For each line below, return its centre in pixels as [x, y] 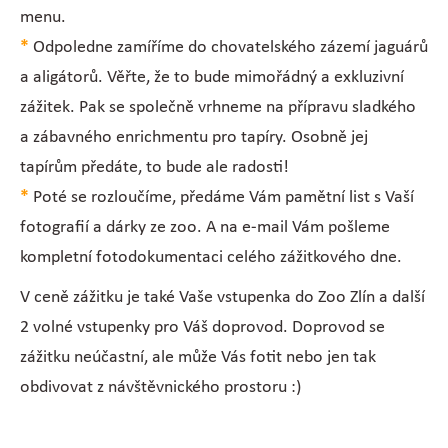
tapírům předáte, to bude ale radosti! [154, 167]
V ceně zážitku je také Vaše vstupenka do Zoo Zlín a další [222, 297]
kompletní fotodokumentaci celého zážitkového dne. [210, 257]
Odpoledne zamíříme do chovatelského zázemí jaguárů [228, 47]
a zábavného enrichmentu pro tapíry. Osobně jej [193, 137]
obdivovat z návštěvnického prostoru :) [162, 387]
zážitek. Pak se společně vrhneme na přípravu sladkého [217, 107]
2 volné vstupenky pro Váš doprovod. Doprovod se [202, 327]
